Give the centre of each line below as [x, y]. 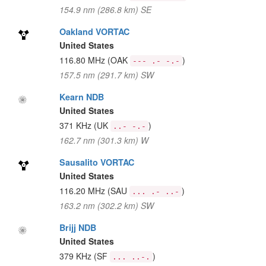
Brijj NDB [77, 227]
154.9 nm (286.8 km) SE [105, 9]
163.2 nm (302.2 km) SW [106, 205]
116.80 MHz [83, 60]
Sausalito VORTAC [96, 162]
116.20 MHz [83, 191]
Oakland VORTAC [94, 31]
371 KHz [76, 125]
